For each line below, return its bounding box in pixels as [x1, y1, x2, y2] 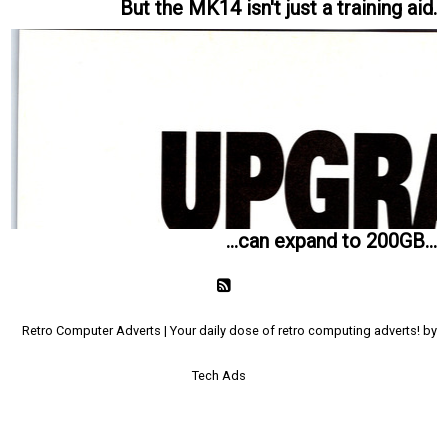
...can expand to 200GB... [225, 229, 437, 254]
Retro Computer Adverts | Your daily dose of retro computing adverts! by [21, 323, 437, 339]
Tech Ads [192, 368, 246, 384]
